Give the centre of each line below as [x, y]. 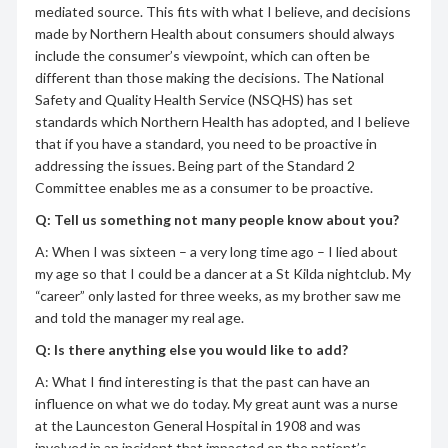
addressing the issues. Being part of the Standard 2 [194, 165]
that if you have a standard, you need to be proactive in [205, 143]
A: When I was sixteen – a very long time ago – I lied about [216, 251]
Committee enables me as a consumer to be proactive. [203, 187]
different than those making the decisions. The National [209, 77]
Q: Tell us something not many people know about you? [216, 219]
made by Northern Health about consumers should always [214, 33]
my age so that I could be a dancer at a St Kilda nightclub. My [222, 273]
